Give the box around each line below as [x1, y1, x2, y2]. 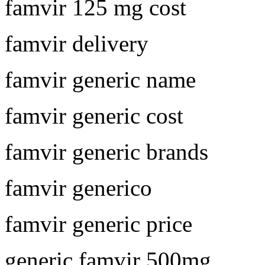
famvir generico [5, 174, 152, 201]
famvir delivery [5, 30, 148, 56]
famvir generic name [5, 66, 196, 92]
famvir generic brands [5, 138, 208, 164]
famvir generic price [5, 211, 192, 237]
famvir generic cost [5, 102, 183, 128]
